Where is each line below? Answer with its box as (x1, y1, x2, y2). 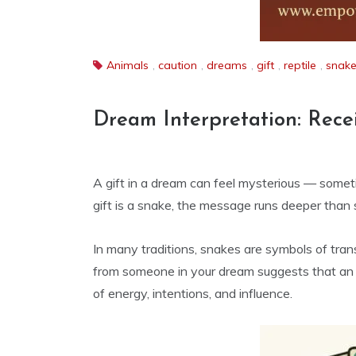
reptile (284, 58, 316, 72)
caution (158, 58, 197, 72)
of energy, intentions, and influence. (93, 285, 292, 301)
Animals (106, 58, 149, 72)
